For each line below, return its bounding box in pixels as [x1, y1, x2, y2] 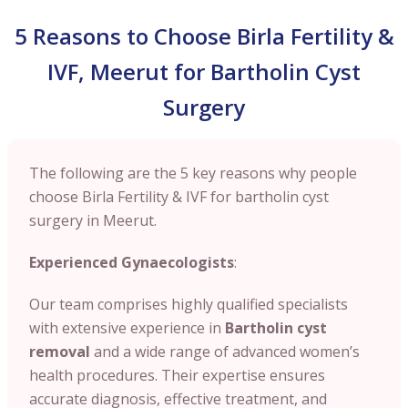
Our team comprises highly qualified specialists [29, 293, 348, 314]
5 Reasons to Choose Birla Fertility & [14, 20, 394, 51]
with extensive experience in [29, 317, 225, 338]
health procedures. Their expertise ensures [29, 364, 325, 385]
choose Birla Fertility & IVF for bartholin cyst [29, 186, 329, 207]
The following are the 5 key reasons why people [29, 162, 357, 183]
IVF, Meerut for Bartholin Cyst [47, 56, 361, 87]
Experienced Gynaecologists [29, 251, 234, 272]
